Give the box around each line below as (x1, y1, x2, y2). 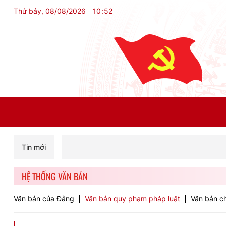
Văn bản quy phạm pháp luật (85, 194, 180, 203)
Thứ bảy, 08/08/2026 (14, 7, 86, 15)
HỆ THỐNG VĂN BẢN (22, 169, 88, 183)
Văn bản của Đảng (14, 194, 74, 203)
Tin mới (22, 143, 46, 151)
